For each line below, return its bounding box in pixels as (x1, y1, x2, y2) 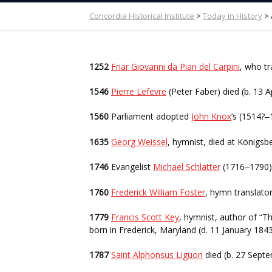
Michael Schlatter (153, 161, 220, 172)
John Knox (191, 110, 231, 122)
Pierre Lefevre (111, 86, 166, 97)
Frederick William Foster (111, 186, 205, 198)
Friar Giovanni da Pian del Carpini (111, 61, 240, 72)
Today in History (203, 10, 262, 21)
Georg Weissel (111, 136, 168, 148)
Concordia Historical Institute (89, 10, 194, 21)
